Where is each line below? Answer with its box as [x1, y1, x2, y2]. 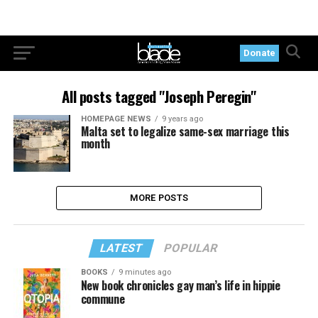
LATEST [99, 241, 146, 255]
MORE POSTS [129, 192, 189, 203]
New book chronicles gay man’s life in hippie [80, 276, 280, 294]
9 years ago [161, 114, 203, 124]
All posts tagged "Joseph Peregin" [62, 85, 256, 107]
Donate [243, 48, 276, 58]
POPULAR [163, 241, 220, 255]
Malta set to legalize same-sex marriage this [80, 123, 290, 140]
